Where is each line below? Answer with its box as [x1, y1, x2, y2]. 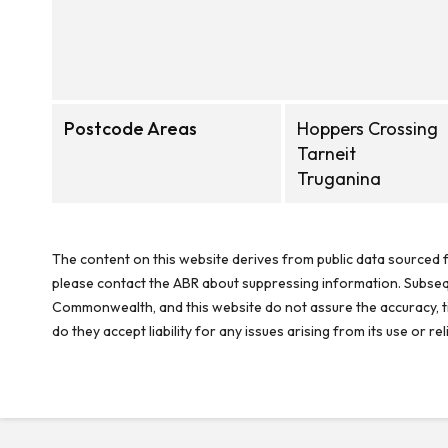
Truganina [297, 167, 381, 190]
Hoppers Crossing [297, 117, 438, 140]
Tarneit [297, 142, 356, 165]
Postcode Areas [64, 117, 197, 140]
